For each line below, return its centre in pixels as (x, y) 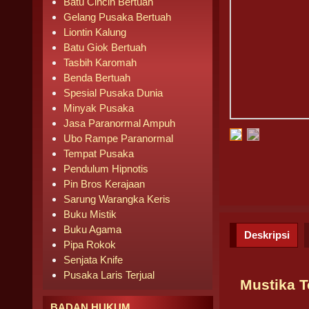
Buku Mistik (90, 214)
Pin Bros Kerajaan (104, 184)
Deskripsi (267, 235)
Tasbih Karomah (100, 62)
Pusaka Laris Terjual (109, 275)
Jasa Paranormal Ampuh (119, 123)
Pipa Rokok (90, 245)
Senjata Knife (93, 260)
